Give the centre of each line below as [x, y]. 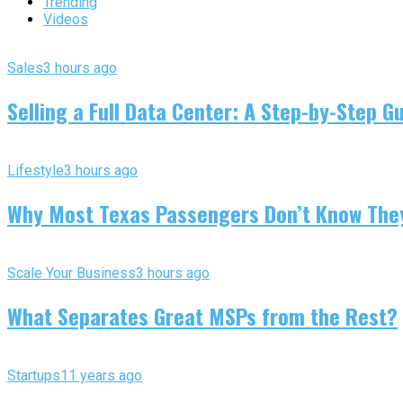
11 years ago [101, 375]
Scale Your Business [72, 273]
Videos [66, 20]
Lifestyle [36, 170]
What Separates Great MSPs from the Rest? [202, 315]
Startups [34, 375]
